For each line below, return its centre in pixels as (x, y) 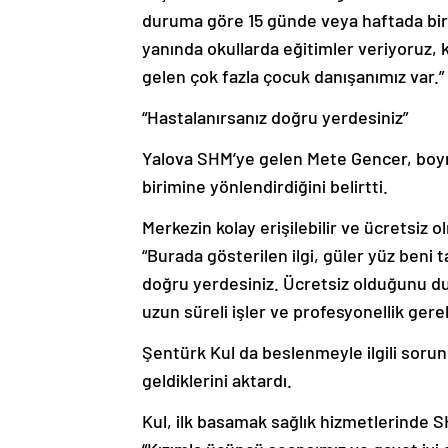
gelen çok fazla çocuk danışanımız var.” (293, 76)
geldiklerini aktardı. (217, 380)
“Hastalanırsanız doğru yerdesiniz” (275, 117)
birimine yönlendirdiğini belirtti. (265, 186)
